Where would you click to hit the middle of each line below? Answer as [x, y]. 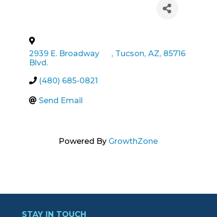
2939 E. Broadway [64, 54]
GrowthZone [133, 141]
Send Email [61, 101]
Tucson [130, 54]
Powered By [84, 141]
